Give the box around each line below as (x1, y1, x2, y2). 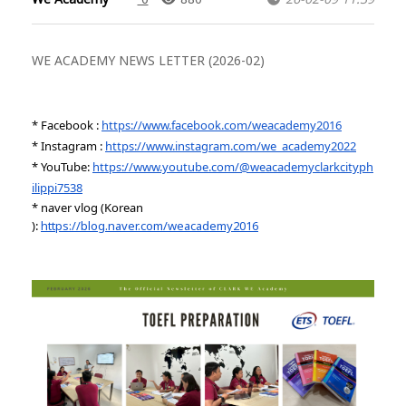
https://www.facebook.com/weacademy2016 (101, 117, 342, 133)
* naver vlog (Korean (32, 199, 143, 216)
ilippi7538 (32, 179, 82, 196)
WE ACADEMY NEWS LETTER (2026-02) (32, 52, 265, 69)
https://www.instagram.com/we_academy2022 (105, 138, 356, 154)
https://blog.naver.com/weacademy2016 (41, 217, 258, 234)
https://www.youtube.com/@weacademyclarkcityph (92, 159, 373, 175)
